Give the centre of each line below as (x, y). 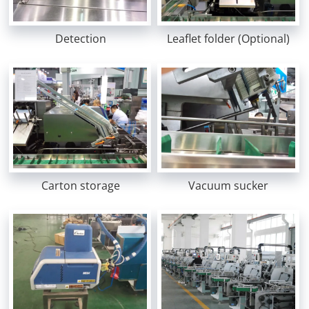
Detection (80, 39)
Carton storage (80, 185)
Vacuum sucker (229, 185)
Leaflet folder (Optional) (229, 39)
